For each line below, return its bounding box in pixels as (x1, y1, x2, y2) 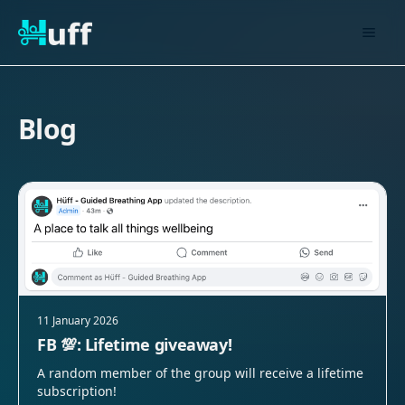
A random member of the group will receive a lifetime (37, 363, 363, 381)
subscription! (37, 381, 117, 400)
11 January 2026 (37, 312, 118, 328)
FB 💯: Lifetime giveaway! (37, 333, 232, 355)
